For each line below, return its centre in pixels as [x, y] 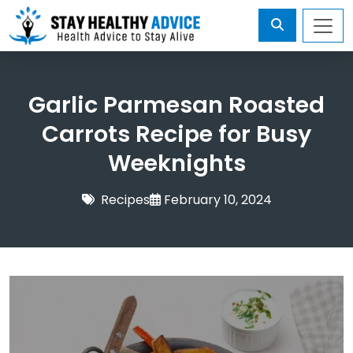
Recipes [125, 200]
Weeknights [176, 163]
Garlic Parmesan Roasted [176, 105]
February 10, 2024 [217, 200]
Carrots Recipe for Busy [176, 134]
